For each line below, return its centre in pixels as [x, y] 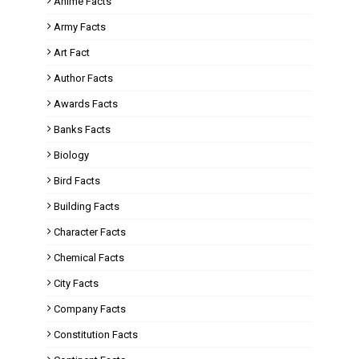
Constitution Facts [96, 335]
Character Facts [90, 232]
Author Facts [83, 78]
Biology [71, 155]
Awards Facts [86, 104]
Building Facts [87, 206]
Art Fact [72, 52]
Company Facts [90, 309]
